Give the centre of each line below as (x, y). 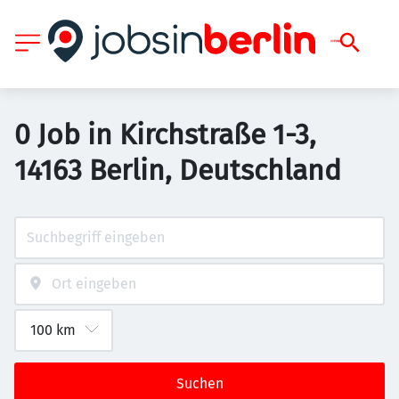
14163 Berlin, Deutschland (178, 170)
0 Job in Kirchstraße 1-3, (165, 134)
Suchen (199, 383)
